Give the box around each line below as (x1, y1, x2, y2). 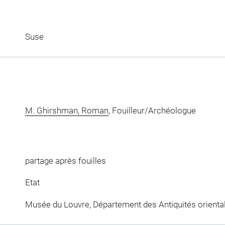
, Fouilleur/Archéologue (108, 105, 196, 116)
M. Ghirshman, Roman (25, 105, 108, 116)
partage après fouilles (25, 155, 106, 166)
